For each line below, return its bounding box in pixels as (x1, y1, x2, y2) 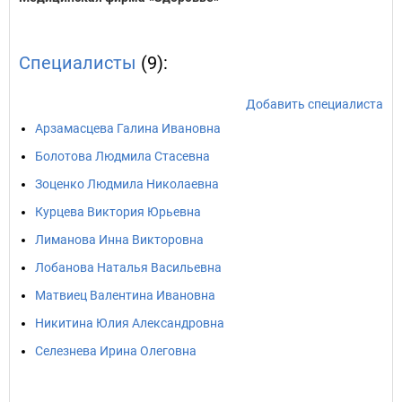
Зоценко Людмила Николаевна (35, 177, 219, 191)
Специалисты (19, 52, 136, 74)
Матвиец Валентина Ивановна (35, 288, 215, 302)
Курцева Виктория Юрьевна (35, 205, 201, 219)
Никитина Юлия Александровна (35, 316, 224, 330)
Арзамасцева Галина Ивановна (35, 121, 221, 135)
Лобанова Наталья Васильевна (35, 260, 222, 275)
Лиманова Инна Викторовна (35, 232, 204, 247)
